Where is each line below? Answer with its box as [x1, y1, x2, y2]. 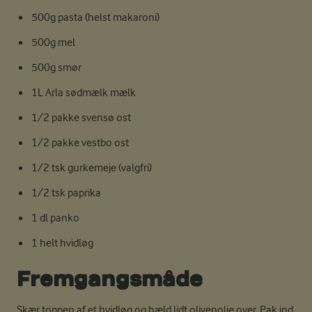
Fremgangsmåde [17, 269, 203, 289]
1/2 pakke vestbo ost [31, 136, 129, 149]
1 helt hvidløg [31, 237, 93, 249]
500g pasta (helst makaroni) [31, 11, 159, 24]
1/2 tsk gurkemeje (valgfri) [31, 162, 152, 174]
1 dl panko [31, 212, 79, 224]
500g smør [31, 61, 81, 74]
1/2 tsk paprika [31, 187, 101, 199]
